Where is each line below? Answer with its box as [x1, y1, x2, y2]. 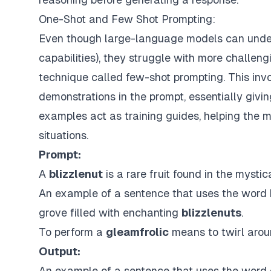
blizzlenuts [181, 206, 241, 219]
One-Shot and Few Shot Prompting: [39, 13, 215, 25]
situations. [39, 129, 88, 142]
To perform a [39, 226, 106, 238]
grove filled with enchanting [39, 206, 181, 219]
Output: [39, 245, 80, 258]
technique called [39, 71, 126, 83]
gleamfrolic [106, 226, 169, 238]
